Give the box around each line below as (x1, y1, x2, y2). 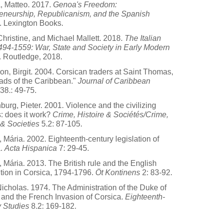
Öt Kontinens (95, 168, 140, 177)
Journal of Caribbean (78, 77, 150, 85)
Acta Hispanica (4, 144, 57, 152)
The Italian (125, 34, 161, 42)
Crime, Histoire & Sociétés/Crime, (53, 110, 168, 119)
